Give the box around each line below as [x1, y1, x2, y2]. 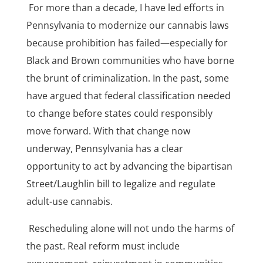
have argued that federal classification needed [26, 89, 231, 103]
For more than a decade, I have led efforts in [26, 1, 224, 15]
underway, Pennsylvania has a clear [26, 142, 183, 156]
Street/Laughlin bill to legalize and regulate [26, 177, 215, 191]
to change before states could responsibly [26, 107, 213, 120]
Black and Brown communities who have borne [26, 54, 234, 68]
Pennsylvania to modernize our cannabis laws [26, 19, 229, 32]
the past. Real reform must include [26, 240, 180, 253]
